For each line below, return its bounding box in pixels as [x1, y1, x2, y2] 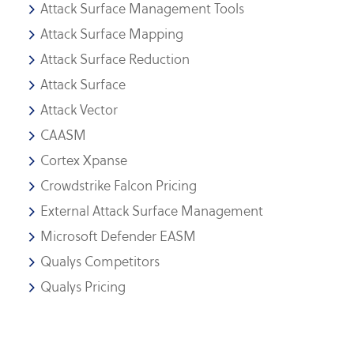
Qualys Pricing [40, 277, 126, 296]
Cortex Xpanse [40, 151, 128, 170]
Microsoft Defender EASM [40, 227, 197, 246]
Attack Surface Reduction [40, 50, 190, 69]
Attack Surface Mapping [40, 24, 184, 43]
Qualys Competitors [40, 252, 160, 271]
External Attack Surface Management [40, 201, 264, 220]
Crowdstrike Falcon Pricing [40, 176, 198, 195]
